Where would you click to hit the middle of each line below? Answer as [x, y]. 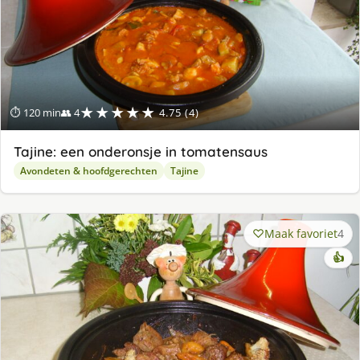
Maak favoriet [301, 233]
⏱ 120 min [36, 112]
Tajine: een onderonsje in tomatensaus [141, 151]
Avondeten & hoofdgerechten [89, 170]
